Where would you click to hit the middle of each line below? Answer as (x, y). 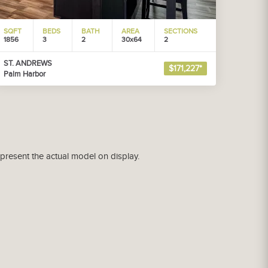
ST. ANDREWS (28, 63)
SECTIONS (181, 31)
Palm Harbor (25, 74)
